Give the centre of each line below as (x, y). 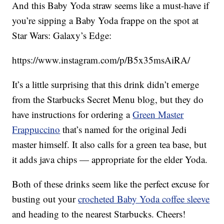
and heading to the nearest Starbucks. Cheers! (99, 214)
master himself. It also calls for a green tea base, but (109, 144)
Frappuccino (36, 129)
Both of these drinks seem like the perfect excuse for (111, 184)
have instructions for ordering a (72, 114)
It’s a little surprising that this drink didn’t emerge (106, 84)
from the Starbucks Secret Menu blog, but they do (108, 99)
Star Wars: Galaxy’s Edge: (62, 35)
